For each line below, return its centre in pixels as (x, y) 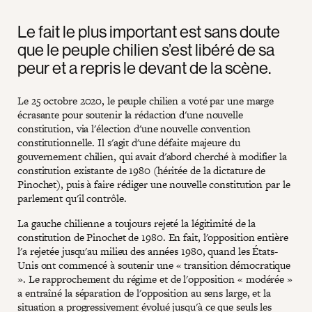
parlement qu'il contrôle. (72, 198)
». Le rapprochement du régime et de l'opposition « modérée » (155, 279)
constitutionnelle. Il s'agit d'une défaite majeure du (129, 142)
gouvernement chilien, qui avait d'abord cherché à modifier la (152, 156)
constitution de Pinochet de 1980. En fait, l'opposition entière (153, 237)
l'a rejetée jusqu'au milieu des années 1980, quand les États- (148, 251)
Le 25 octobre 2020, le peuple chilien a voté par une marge (146, 100)
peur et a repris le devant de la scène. (144, 67)
